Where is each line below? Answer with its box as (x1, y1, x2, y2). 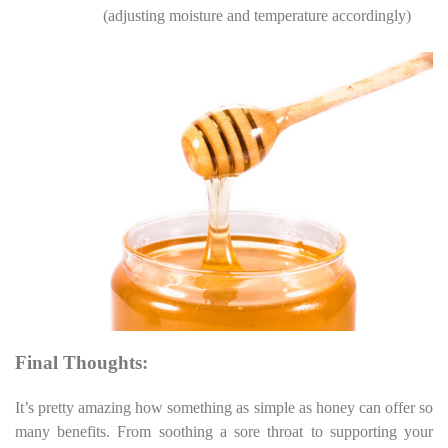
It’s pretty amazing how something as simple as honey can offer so (15, 399, 433, 417)
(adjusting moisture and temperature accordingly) (103, 7, 411, 25)
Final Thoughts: (15, 352, 148, 374)
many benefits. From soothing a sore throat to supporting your (15, 423, 433, 441)
